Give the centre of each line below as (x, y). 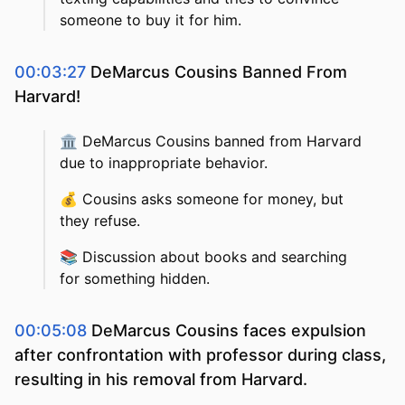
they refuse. (100, 221)
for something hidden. (135, 279)
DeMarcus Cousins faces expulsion (229, 331)
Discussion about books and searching (215, 257)
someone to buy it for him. (151, 20)
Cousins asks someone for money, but (213, 199)
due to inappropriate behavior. (164, 163)
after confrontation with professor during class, (200, 355)
